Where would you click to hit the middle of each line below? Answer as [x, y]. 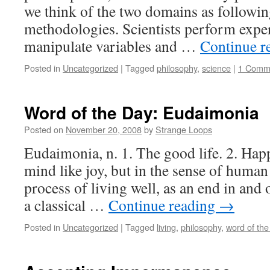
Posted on [44, 129]
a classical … [66, 205]
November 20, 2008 [104, 129]
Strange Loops [184, 129]
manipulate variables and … [112, 46]
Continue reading [164, 205]
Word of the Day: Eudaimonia [142, 112]
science [216, 68]
